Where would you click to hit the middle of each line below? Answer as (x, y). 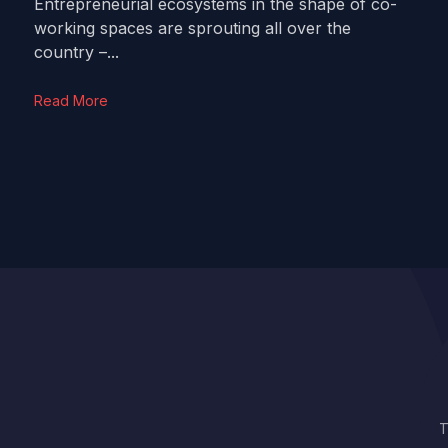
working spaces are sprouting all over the (192, 28)
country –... (76, 52)
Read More (70, 100)
